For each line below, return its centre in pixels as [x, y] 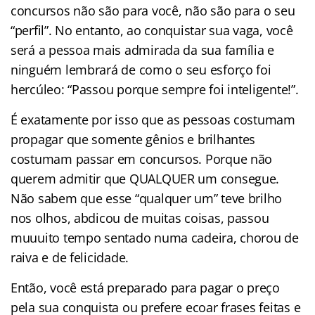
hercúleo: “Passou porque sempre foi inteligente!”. [155, 89]
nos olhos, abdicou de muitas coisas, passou [140, 218]
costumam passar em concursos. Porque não [142, 159]
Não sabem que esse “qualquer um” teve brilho [147, 198]
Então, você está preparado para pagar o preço [145, 287]
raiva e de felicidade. [70, 257]
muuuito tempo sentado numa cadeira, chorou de [155, 237]
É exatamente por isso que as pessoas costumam [153, 119]
